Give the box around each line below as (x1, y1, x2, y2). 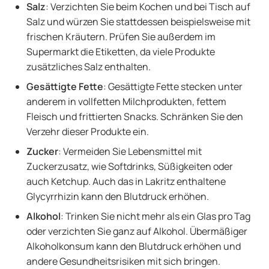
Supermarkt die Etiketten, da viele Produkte (26, 45, 215, 58)
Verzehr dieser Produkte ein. (26, 125, 151, 138)
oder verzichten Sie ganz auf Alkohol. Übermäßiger (26, 225, 247, 238)
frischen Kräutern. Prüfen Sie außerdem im (26, 30, 216, 43)
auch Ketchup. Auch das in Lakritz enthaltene (26, 175, 226, 188)
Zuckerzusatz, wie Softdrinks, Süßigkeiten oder (26, 160, 233, 173)
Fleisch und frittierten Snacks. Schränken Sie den (26, 110, 243, 123)
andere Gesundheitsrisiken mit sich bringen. (26, 255, 222, 268)
